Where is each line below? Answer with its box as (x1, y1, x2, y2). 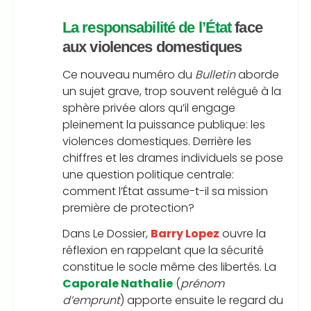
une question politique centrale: (62, 166, 234, 183)
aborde (235, 66, 279, 83)
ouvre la (219, 226, 266, 242)
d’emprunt (62, 292, 120, 309)
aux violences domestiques (62, 37, 242, 56)
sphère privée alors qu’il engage (62, 99, 235, 116)
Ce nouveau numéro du (62, 66, 195, 83)
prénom (180, 276, 224, 292)
